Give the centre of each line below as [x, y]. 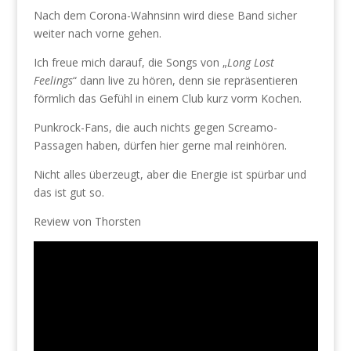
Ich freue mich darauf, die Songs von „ [130, 62]
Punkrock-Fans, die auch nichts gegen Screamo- [155, 127]
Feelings [53, 80]
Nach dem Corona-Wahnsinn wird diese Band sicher [165, 15]
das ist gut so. [69, 192]
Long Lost [250, 62]
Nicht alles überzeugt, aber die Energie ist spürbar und [170, 174]
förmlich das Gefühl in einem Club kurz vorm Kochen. [167, 98]
